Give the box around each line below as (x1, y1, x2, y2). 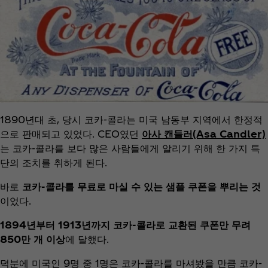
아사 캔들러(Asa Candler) (142, 128, 266, 139)
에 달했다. (65, 233, 109, 245)
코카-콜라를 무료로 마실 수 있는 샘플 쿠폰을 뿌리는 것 (22, 181, 261, 192)
